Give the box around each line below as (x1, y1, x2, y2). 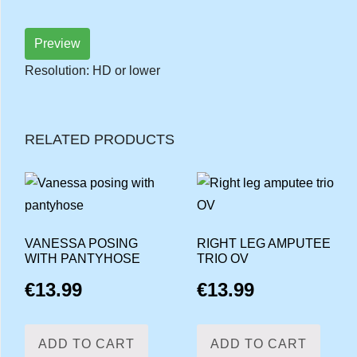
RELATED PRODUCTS (25, 131, 175, 147)
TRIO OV (196, 251, 249, 265)
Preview (34, 36, 80, 50)
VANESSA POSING (25, 236, 138, 250)
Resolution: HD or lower (25, 63, 160, 77)
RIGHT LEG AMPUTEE (196, 236, 331, 250)
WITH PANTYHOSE (25, 251, 140, 265)
